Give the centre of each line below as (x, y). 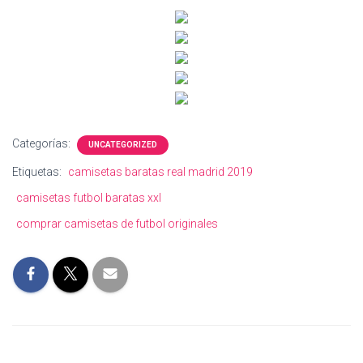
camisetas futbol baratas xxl (89, 198)
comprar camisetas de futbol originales (117, 224)
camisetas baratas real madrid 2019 (160, 172)
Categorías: (43, 143)
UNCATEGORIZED (123, 145)
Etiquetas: (38, 172)
